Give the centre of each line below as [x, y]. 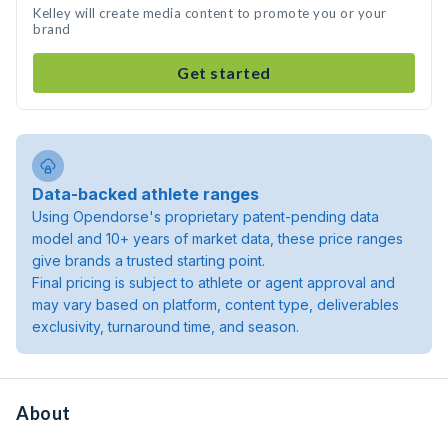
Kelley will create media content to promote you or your [210, 13]
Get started [224, 72]
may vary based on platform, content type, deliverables [215, 304]
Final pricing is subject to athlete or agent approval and [213, 282]
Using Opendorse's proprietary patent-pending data [205, 216]
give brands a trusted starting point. [148, 260]
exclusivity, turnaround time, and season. [165, 326]
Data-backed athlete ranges [145, 194]
